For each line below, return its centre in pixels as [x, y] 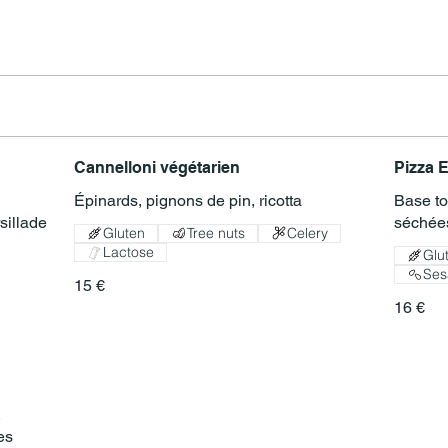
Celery [307, 232]
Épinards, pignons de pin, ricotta [188, 200]
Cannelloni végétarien [157, 167]
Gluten [124, 232]
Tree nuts [216, 232]
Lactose [128, 252]
